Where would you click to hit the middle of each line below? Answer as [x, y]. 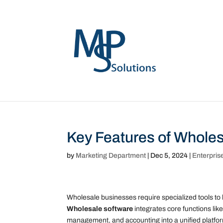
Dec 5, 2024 [169, 156]
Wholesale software [100, 209]
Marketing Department [111, 156]
